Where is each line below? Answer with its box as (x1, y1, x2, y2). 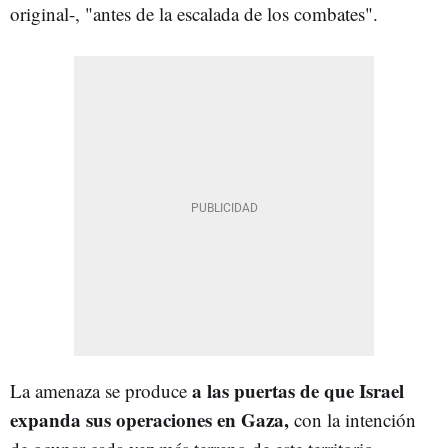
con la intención (289, 407, 416, 433)
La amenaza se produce (10, 378, 192, 404)
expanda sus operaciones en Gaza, (10, 406, 289, 434)
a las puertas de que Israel (192, 377, 404, 405)
